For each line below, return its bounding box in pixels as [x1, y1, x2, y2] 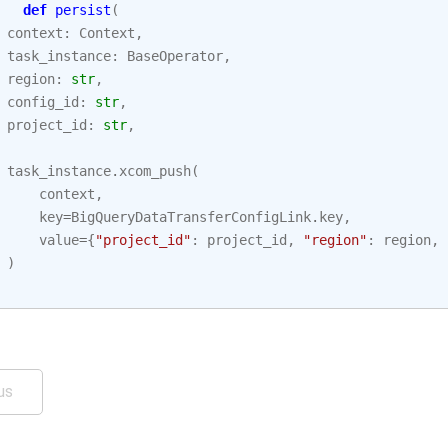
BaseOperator [127, 48, 223, 64]
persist [55, 2, 111, 18]
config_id [7, 94, 79, 110]
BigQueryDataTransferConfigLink [71, 209, 311, 225]
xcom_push [119, 163, 191, 179]
